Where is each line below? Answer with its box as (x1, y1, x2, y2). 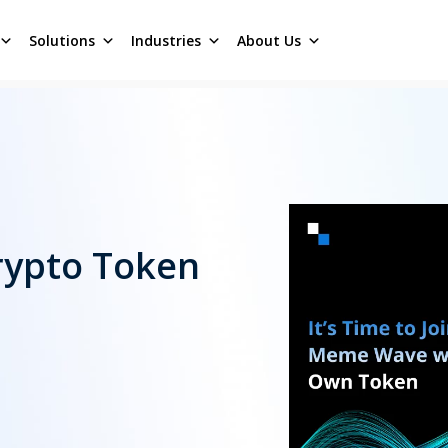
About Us (236, 31, 301, 50)
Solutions (28, 31, 95, 50)
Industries (130, 31, 201, 50)
